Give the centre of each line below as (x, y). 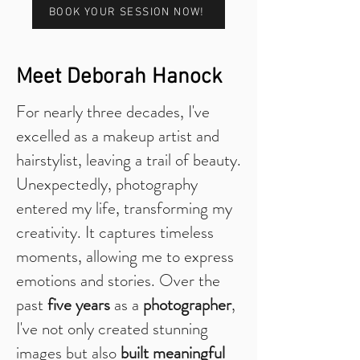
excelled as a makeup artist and (118, 136)
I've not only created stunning (112, 329)
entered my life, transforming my (124, 208)
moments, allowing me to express (125, 256)
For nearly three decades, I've (113, 112)
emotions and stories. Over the (118, 280)
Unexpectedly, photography (107, 184)
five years (79, 305)
